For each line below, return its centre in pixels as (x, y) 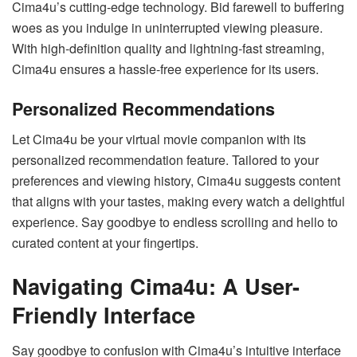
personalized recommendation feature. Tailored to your (165, 160)
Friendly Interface (104, 315)
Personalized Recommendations (143, 108)
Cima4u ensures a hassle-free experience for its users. (165, 69)
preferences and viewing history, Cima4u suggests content (176, 181)
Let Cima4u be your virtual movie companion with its (159, 139)
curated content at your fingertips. (105, 243)
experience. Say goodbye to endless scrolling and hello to (175, 222)
